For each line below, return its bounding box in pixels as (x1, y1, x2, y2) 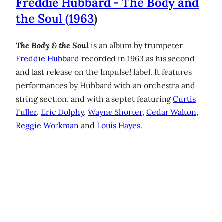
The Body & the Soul (16, 40, 89, 50)
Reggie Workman (16, 120, 79, 130)
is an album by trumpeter (89, 40, 183, 50)
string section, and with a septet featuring (16, 93, 173, 104)
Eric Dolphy (41, 107, 84, 117)
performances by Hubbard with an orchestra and (16, 80, 195, 90)
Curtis (173, 93, 196, 104)
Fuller (16, 107, 37, 117)
